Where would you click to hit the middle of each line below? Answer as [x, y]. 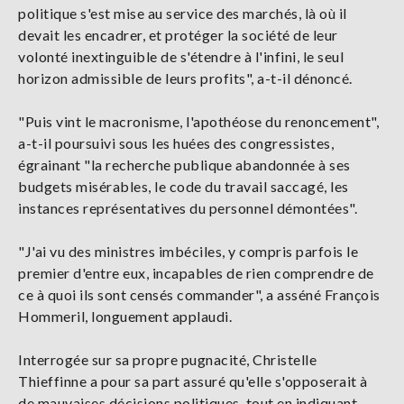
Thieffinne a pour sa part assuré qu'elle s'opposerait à [193, 381]
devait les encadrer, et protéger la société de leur [178, 35]
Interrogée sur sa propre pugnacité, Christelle [167, 360]
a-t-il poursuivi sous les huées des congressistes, [176, 143]
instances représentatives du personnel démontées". [188, 208]
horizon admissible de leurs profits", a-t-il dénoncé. [185, 78]
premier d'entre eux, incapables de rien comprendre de [196, 273]
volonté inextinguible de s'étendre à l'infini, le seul [181, 57]
